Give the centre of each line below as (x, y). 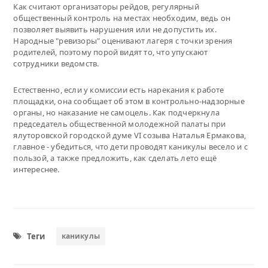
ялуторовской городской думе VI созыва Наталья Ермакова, (130, 135)
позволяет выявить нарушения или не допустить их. (115, 29)
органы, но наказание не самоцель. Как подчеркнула (116, 112)
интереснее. (36, 169)
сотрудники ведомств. (56, 63)
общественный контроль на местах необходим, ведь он (122, 18)
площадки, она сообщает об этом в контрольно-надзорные (129, 101)
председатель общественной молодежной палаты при (120, 124)
